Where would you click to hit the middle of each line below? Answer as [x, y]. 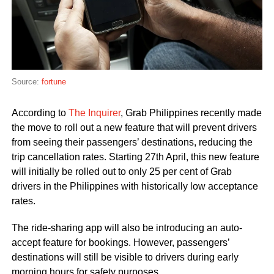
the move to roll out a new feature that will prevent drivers [134, 128]
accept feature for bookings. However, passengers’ [120, 243]
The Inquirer [94, 113]
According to [40, 113]
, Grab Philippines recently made [191, 113]
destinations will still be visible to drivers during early [125, 257]
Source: [26, 82]
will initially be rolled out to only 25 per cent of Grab [121, 172]
